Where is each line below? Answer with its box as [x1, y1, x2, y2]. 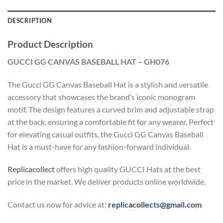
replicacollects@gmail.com [108, 200, 202, 210]
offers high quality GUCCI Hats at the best [55, 164, 201, 174]
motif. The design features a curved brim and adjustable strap [7, 104, 214, 114]
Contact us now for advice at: [7, 200, 108, 210]
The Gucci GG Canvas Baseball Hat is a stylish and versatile [7, 79, 208, 89]
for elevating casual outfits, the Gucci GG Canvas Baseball [7, 129, 204, 139]
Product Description [7, 38, 93, 50]
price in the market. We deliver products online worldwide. [7, 177, 206, 187]
